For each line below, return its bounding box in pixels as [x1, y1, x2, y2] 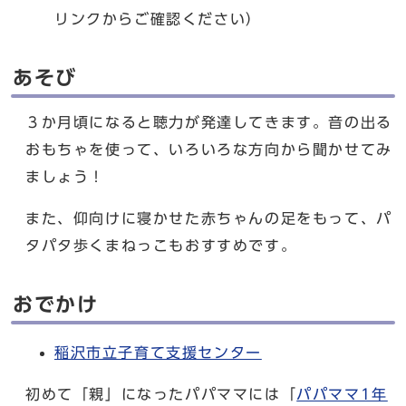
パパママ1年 [296, 387, 388, 402]
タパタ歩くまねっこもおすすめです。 [25, 238, 297, 254]
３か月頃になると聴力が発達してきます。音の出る [25, 115, 392, 130]
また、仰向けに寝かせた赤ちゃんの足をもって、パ [25, 211, 392, 227]
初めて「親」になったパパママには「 [25, 387, 297, 402]
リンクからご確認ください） [54, 12, 262, 27]
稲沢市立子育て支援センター [54, 345, 262, 361]
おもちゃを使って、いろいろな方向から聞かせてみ [25, 142, 392, 158]
